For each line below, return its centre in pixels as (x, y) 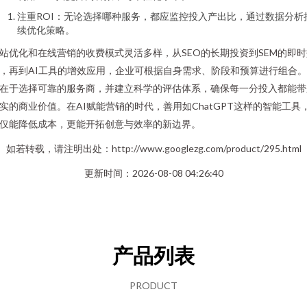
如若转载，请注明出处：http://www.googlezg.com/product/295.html (153, 148)
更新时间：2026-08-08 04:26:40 (153, 173)
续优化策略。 (46, 30)
